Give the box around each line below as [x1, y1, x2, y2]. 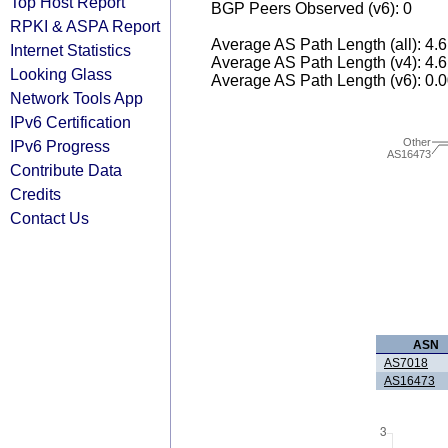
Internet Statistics [10, 41, 131, 59]
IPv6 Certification [10, 113, 131, 131]
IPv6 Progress [10, 137, 110, 155]
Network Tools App [10, 89, 143, 107]
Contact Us [10, 209, 89, 227]
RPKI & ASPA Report [10, 17, 160, 35]
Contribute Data [10, 161, 122, 179]
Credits [10, 185, 61, 203]
